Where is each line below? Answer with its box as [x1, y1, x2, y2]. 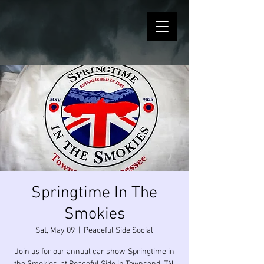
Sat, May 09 [35, 226, 75, 236]
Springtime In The [31, 183, 157, 203]
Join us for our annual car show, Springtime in [14, 247, 174, 257]
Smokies [64, 204, 125, 225]
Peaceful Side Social [84, 226, 153, 236]
